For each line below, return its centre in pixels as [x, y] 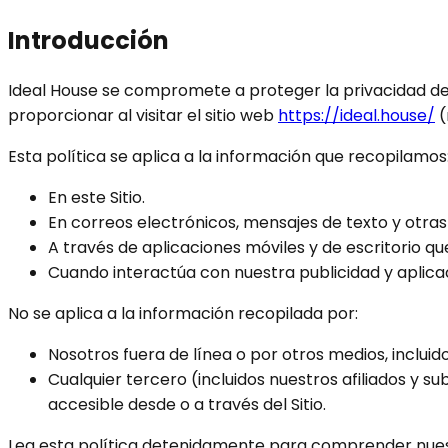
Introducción [88, 40]
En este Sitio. [96, 197]
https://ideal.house [352, 115]
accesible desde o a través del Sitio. [187, 404]
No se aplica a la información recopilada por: [183, 313]
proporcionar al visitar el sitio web [141, 115]
